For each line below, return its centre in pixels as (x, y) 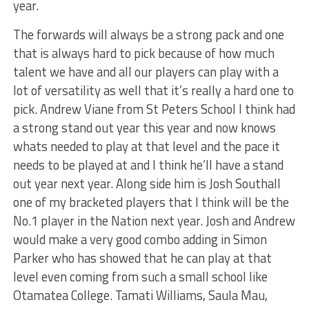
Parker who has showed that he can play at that (142, 258)
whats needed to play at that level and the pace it (146, 147)
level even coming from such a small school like (140, 277)
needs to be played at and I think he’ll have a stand (148, 165)
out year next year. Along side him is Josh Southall (147, 184)
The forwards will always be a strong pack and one (148, 35)
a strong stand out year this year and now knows (144, 128)
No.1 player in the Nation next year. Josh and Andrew (154, 221)
